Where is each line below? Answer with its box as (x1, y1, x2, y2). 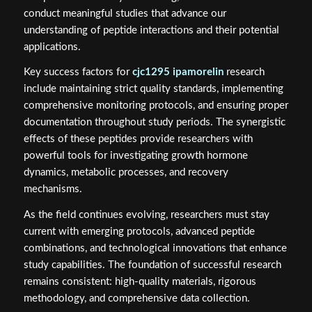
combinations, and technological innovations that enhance (23, 243, 287, 254)
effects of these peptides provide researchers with (23, 134, 253, 145)
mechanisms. (23, 184, 82, 195)
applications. (23, 41, 81, 52)
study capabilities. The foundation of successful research (23, 260, 281, 271)
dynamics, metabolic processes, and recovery (23, 167, 228, 178)
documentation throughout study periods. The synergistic (23, 117, 286, 128)
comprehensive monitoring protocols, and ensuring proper (23, 100, 288, 111)
